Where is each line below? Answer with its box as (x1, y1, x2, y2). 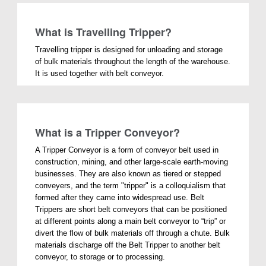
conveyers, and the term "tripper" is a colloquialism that (35, 180, 226, 190)
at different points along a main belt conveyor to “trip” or (35, 216, 226, 226)
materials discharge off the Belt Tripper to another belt (35, 240, 221, 249)
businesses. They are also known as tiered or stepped (35, 169, 221, 178)
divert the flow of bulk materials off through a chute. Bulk (35, 228, 230, 237)
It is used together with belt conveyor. (35, 68, 164, 78)
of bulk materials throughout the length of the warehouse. (35, 56, 231, 66)
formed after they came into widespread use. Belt (35, 192, 205, 202)
